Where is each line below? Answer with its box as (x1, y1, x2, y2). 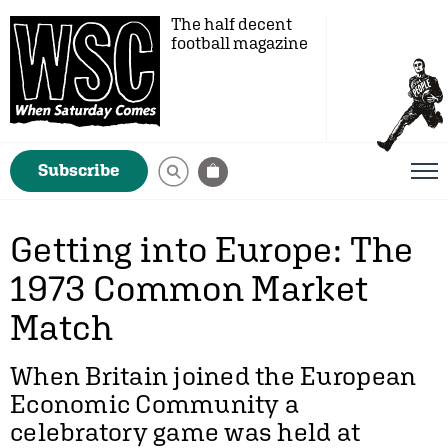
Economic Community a (10, 389, 300, 419)
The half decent (171, 14, 292, 34)
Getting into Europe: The (10, 228, 414, 270)
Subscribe (38, 160, 120, 180)
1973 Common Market (10, 267, 369, 309)
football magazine (171, 33, 308, 53)
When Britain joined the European (10, 361, 417, 391)
